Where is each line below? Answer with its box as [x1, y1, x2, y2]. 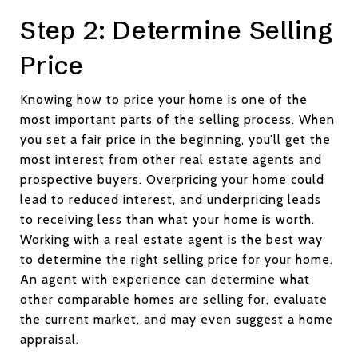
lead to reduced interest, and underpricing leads [20, 191, 321, 207]
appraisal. [20, 331, 79, 347]
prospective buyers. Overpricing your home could [20, 171, 324, 187]
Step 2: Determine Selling [20, 14, 333, 46]
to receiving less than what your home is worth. [20, 211, 315, 227]
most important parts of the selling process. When [20, 111, 335, 127]
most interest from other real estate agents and [20, 151, 322, 167]
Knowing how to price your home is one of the [20, 91, 308, 107]
